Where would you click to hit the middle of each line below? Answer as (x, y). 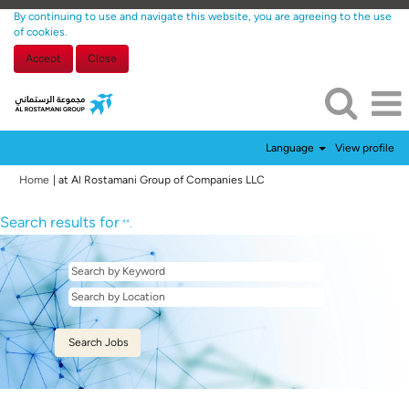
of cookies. (41, 32)
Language (292, 148)
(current (284, 179)
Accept (43, 58)
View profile (365, 148)
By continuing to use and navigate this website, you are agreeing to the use (203, 16)
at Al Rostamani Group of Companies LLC (162, 180)
